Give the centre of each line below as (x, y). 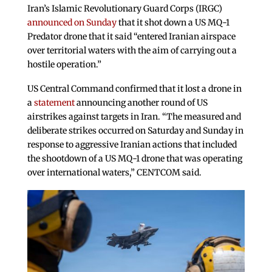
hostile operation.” (64, 65)
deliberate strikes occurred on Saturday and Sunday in (135, 130)
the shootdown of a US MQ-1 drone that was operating (134, 158)
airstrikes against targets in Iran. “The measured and (134, 116)
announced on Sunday (72, 23)
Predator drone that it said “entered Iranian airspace (131, 37)
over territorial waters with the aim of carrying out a (132, 51)
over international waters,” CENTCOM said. (114, 172)
